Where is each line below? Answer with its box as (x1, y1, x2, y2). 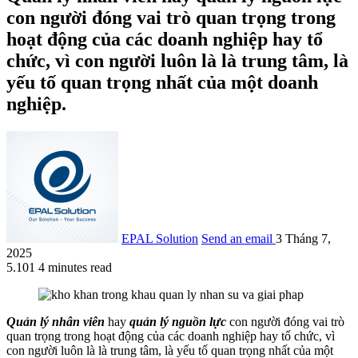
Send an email (201, 231, 272, 245)
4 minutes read (38, 260, 112, 274)
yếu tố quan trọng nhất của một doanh (6, 71, 318, 93)
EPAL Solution (121, 231, 198, 245)
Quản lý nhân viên (6, 314, 105, 328)
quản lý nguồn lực (129, 314, 226, 328)
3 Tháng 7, (276, 231, 331, 245)
